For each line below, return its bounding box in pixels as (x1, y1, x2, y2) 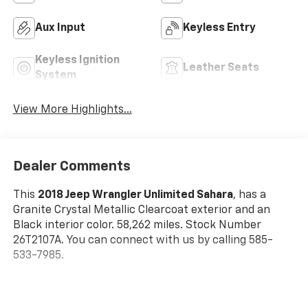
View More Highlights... (12, 104, 132, 116)
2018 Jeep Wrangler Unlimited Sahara (37, 189, 233, 201)
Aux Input (34, 23, 85, 34)
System (34, 70, 76, 82)
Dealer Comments (12, 159, 131, 173)
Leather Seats (183, 63, 259, 74)
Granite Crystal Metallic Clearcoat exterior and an (12, 204, 270, 216)
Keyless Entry (183, 23, 256, 34)
